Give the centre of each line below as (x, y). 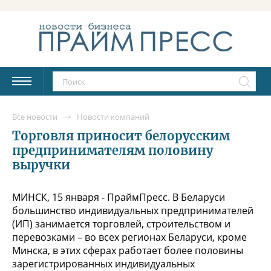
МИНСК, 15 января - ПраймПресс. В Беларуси (119, 197)
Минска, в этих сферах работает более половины (128, 250)
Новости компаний (113, 116)
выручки (41, 165)
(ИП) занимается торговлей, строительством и (121, 224)
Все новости (35, 116)
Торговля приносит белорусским (121, 135)
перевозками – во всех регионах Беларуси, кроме (129, 237)
